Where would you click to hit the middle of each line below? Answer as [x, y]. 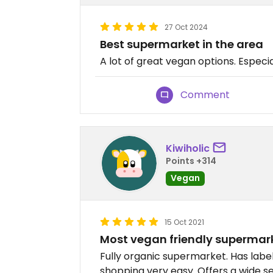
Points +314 [191, 161]
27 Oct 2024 [186, 27]
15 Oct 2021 [184, 222]
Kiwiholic [188, 148]
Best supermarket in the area [182, 44]
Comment [205, 95]
